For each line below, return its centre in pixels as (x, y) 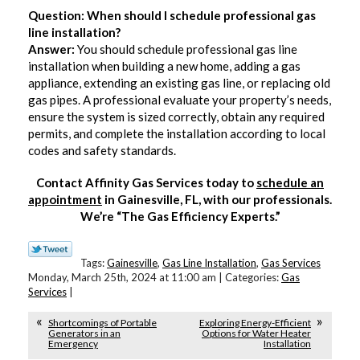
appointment (65, 199)
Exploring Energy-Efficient (255, 323)
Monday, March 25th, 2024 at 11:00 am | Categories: (155, 277)
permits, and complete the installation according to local (177, 133)
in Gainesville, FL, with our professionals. (217, 199)
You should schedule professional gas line (186, 49)
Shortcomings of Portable (102, 323)
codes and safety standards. (102, 150)
